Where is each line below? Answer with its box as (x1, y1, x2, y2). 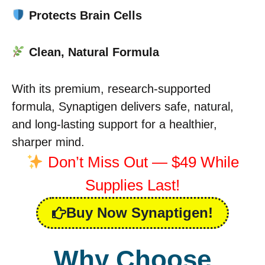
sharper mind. (12, 135, 85, 149)
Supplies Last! (85, 176, 180, 195)
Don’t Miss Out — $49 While (43, 153, 239, 172)
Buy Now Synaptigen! (66, 205, 213, 221)
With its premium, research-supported (12, 82, 211, 96)
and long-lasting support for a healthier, (12, 118, 217, 131)
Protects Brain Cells (28, 9, 142, 22)
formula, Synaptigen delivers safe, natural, (12, 100, 234, 114)
